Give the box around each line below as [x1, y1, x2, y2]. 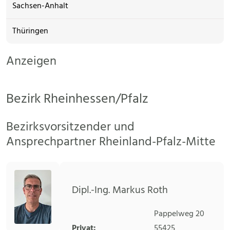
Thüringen [12, 25, 48, 39]
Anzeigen [6, 51, 56, 72]
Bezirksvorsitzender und [6, 117, 135, 138]
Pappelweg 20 [154, 207, 205, 221]
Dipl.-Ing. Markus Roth [72, 182, 168, 199]
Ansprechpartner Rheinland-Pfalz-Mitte [6, 132, 216, 152]
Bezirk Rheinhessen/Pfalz [6, 88, 148, 110]
